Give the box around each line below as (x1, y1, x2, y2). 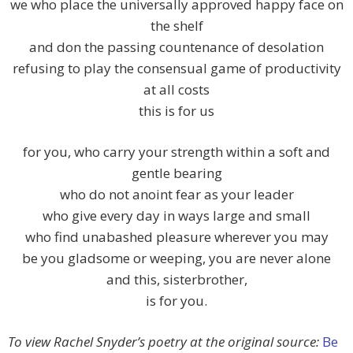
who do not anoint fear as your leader (59, 185, 294, 204)
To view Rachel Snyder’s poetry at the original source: (8, 333, 322, 351)
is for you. (146, 292, 207, 310)
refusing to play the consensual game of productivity (12, 59, 341, 78)
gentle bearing (131, 164, 222, 183)
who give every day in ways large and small (43, 206, 310, 225)
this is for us (139, 102, 214, 121)
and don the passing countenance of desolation (29, 38, 324, 57)
